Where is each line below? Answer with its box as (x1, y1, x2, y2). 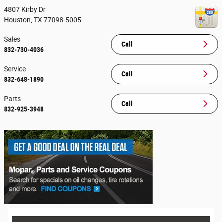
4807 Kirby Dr (4, 5, 46, 13)
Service (4, 64, 26, 73)
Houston (4, 15, 31, 24)
